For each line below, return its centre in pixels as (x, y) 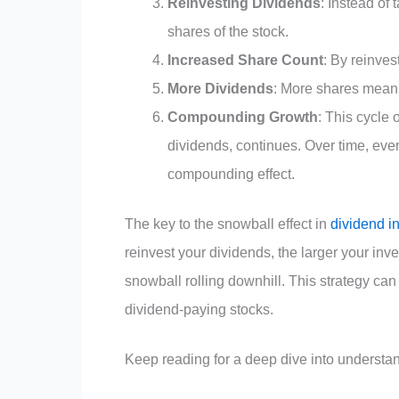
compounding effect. (231, 175)
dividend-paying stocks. (199, 310)
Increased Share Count (245, 61)
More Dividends (220, 89)
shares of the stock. (228, 32)
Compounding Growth (243, 118)
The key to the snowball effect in (228, 224)
